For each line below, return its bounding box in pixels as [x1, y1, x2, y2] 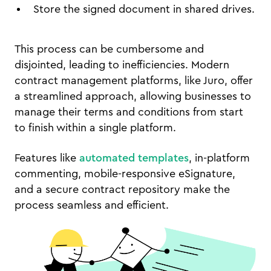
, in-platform [189, 152, 250, 164]
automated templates [79, 152, 189, 164]
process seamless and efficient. [15, 200, 169, 211]
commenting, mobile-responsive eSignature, [15, 168, 235, 180]
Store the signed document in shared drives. [33, 4, 255, 15]
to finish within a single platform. [15, 122, 179, 134]
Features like [15, 152, 79, 164]
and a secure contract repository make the [15, 184, 230, 195]
